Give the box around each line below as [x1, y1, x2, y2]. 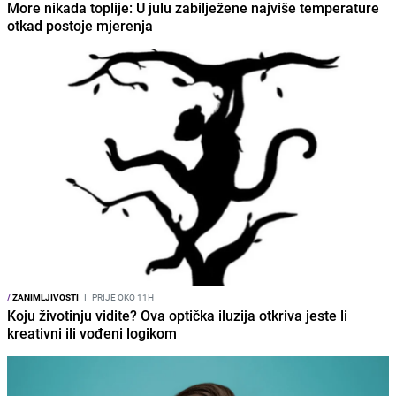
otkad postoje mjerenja [7, 15, 153, 35]
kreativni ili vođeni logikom [7, 323, 177, 343]
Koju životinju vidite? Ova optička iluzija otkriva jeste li [7, 305, 347, 325]
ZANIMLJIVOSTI [11, 290, 79, 303]
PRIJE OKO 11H [90, 290, 154, 303]
